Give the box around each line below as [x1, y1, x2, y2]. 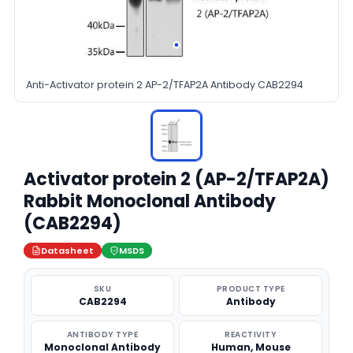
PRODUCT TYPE [216, 283, 285, 295]
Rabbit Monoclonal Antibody [24, 189, 276, 214]
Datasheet [41, 244, 94, 257]
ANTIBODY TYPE [66, 329, 139, 340]
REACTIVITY [225, 329, 277, 340]
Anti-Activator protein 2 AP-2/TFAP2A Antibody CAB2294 [26, 78, 303, 91]
